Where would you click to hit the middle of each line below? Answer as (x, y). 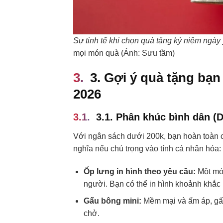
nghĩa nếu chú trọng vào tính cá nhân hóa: (147, 148)
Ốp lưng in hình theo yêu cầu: (139, 171)
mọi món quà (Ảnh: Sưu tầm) (124, 53)
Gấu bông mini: (112, 201)
